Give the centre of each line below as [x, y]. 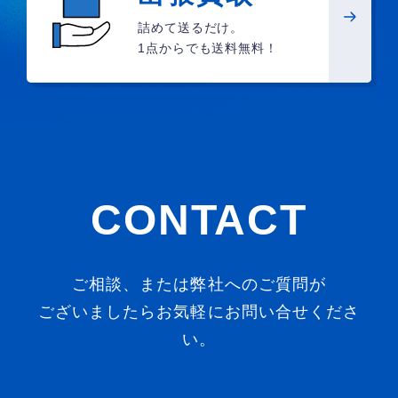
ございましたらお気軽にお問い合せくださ [199, 312]
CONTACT [199, 219]
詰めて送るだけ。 [191, 28]
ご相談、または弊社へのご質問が [199, 285]
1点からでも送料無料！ [208, 48]
